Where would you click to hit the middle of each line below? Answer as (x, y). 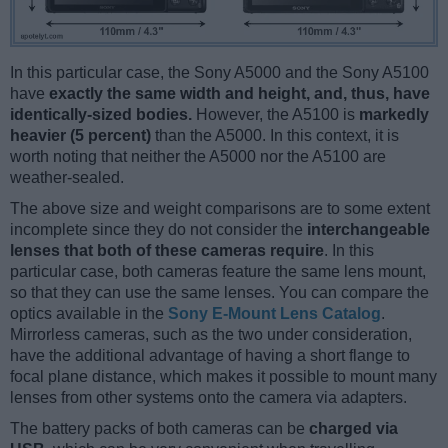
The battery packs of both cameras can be (159, 428)
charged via (353, 428)
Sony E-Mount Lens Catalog (274, 313)
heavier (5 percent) (80, 135)
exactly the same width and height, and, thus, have (239, 93)
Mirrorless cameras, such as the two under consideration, (211, 334)
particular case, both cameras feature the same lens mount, (218, 271)
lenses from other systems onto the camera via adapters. (208, 397)
